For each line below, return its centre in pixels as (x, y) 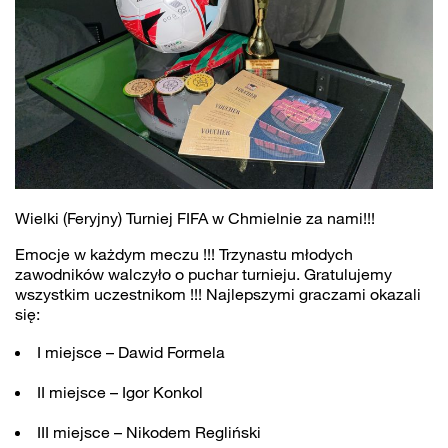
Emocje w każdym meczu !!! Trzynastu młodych (184, 253)
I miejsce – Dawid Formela (131, 351)
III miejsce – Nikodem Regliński (149, 431)
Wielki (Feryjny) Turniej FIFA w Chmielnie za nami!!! (195, 217)
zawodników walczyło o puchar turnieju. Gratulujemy (203, 273)
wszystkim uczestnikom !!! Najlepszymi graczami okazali (218, 293)
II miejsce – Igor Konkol (120, 391)
